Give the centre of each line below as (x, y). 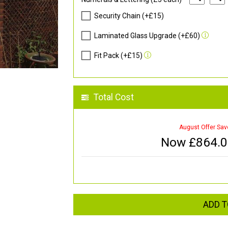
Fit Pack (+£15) (118, 56)
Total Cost (114, 97)
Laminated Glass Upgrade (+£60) (147, 36)
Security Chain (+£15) (129, 16)
